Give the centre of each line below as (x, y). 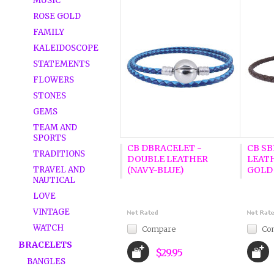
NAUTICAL (54, 180)
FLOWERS (54, 80)
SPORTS (50, 138)
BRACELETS (45, 245)
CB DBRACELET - (164, 148)
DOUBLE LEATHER (167, 159)
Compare (158, 229)
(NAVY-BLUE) (155, 170)
